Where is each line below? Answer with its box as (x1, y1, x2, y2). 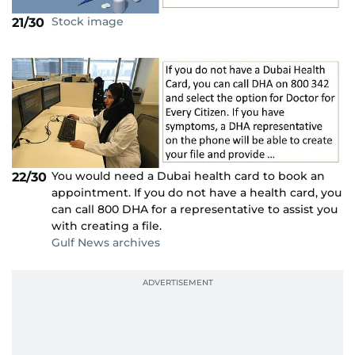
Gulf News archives (52, 235, 160, 250)
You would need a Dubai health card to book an (52, 169, 325, 184)
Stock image (52, 14, 124, 29)
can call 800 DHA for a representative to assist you (52, 202, 338, 217)
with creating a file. (52, 219, 162, 234)
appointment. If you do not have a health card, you (52, 185, 342, 200)
